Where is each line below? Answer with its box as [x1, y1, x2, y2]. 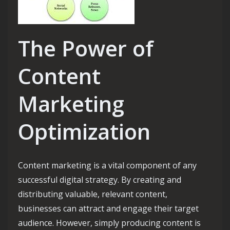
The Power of [18, 33, 154, 63]
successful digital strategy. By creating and [18, 174, 181, 185]
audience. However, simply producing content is [18, 217, 201, 228]
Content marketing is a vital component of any [18, 160, 197, 171]
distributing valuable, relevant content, [18, 188, 167, 200]
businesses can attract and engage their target [18, 203, 199, 214]
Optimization [18, 117, 150, 146]
